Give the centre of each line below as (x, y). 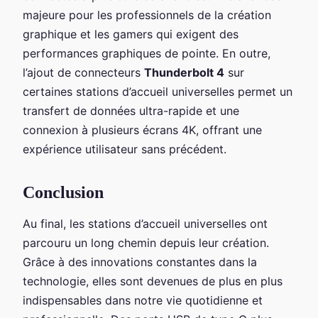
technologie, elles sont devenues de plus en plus (153, 281)
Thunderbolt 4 (184, 72)
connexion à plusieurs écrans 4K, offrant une (142, 130)
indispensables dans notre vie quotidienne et (143, 300)
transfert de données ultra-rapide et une (131, 110)
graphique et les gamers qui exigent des (131, 34)
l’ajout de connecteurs (83, 72)
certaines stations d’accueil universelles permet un (158, 91)
